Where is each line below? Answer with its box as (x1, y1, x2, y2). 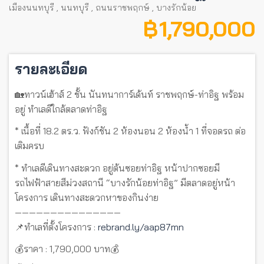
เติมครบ (15, 140, 44, 152)
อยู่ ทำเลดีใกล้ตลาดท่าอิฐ (15, 103, 107, 115)
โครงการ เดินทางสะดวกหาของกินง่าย (15, 191, 159, 203)
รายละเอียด (15, 60, 88, 78)
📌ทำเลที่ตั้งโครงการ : (15, 220, 98, 233)
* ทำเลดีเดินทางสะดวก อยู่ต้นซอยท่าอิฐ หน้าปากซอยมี (15, 161, 220, 174)
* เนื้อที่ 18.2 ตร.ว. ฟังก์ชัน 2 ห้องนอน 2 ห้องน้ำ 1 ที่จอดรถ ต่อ (15, 125, 246, 137)
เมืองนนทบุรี (9, 2, 54, 13)
